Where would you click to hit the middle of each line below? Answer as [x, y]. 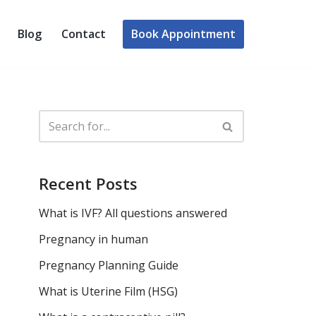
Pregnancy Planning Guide [109, 265]
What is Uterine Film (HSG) [108, 291]
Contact [84, 34]
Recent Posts [88, 183]
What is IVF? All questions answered [133, 213]
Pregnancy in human [93, 239]
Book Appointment [183, 34]
